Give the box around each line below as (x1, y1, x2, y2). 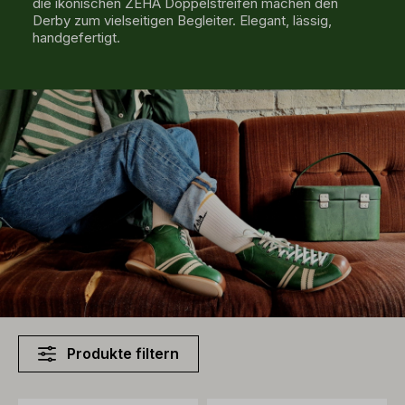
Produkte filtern (66, 344, 179, 363)
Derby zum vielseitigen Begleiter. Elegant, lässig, (32, 12, 332, 29)
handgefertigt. (32, 29, 120, 46)
